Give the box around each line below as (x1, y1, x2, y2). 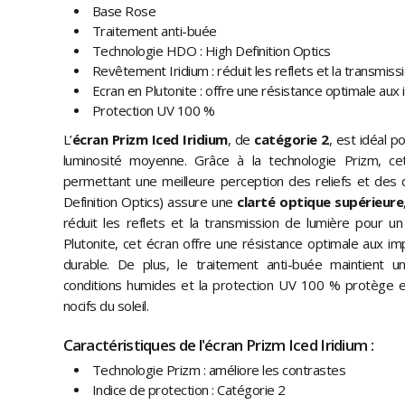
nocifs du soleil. (62, 297, 148, 316)
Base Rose (91, 2, 155, 21)
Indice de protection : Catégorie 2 (91, 381, 286, 400)
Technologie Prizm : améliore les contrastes (91, 361, 345, 380)
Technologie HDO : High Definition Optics (91, 42, 331, 61)
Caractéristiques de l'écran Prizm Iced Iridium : (62, 334, 373, 356)
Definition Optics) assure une (62, 193, 238, 212)
